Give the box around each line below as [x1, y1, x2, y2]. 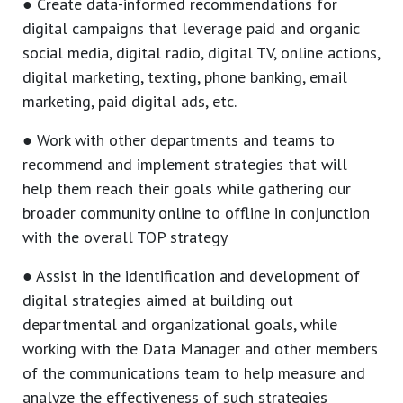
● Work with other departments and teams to [22, 130, 335, 151]
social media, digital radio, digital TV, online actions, [22, 42, 380, 64]
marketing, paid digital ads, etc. [22, 91, 237, 112]
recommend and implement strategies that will [22, 154, 347, 175]
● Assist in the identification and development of [22, 265, 360, 287]
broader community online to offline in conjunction [22, 202, 370, 224]
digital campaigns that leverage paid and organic [22, 18, 360, 40]
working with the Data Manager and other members [22, 338, 378, 360]
